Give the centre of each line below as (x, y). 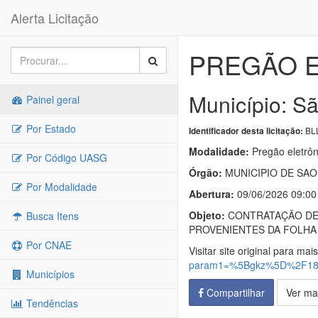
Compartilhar (234, 292)
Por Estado (50, 128)
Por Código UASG (65, 158)
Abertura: (212, 194)
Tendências (51, 303)
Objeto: (207, 215)
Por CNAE (48, 245)
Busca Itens (51, 216)
